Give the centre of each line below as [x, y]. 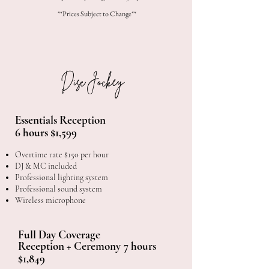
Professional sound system [59, 189]
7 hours [140, 246]
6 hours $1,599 [46, 132]
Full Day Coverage [59, 234]
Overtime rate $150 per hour [62, 155]
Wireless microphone [50, 200]
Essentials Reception [60, 120]
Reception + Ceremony [69, 246]
